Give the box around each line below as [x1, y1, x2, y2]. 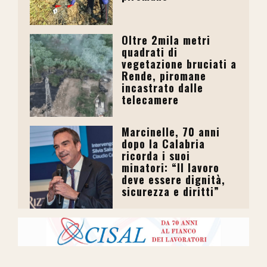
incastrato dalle [122, 80, 204, 96]
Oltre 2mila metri [122, 32, 211, 48]
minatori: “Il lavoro [122, 160, 220, 176]
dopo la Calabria [122, 136, 206, 152]
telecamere [122, 92, 179, 108]
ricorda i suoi [122, 148, 191, 164]
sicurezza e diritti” [122, 184, 220, 200]
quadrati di [122, 44, 178, 60]
